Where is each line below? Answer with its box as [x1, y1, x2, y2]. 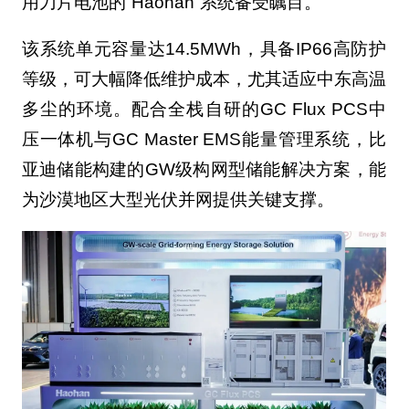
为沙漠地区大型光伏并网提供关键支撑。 [21, 189, 334, 209]
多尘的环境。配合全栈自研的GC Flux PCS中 [21, 99, 386, 119]
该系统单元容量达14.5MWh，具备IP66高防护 [21, 38, 386, 58]
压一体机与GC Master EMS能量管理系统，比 [21, 129, 386, 149]
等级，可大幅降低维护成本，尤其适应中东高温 [21, 68, 386, 89]
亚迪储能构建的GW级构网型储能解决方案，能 [21, 159, 386, 179]
